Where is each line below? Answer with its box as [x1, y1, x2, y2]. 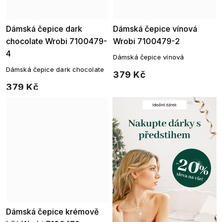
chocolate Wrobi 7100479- [6, 36, 107, 46]
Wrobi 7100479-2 [113, 36, 180, 46]
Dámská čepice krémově [6, 207, 99, 217]
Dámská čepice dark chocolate [6, 65, 104, 73]
